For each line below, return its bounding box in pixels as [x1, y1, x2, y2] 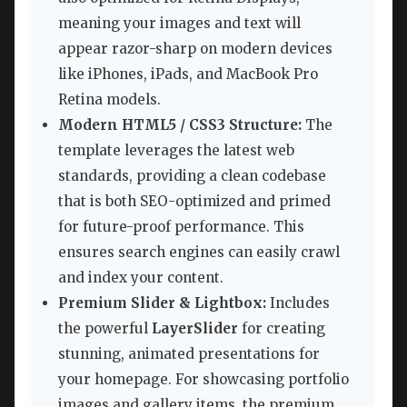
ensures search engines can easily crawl [58, 243, 340, 262]
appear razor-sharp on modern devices [58, 40, 333, 58]
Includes [266, 294, 330, 313]
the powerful [58, 320, 152, 338]
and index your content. [58, 269, 223, 287]
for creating [238, 320, 325, 338]
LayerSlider [152, 320, 238, 338]
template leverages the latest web [58, 142, 294, 160]
